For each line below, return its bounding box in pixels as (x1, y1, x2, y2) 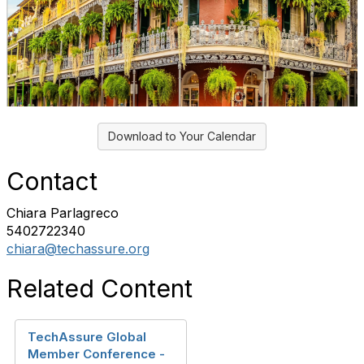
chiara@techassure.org (6, 240, 149, 257)
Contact (6, 167, 97, 196)
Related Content (6, 274, 193, 303)
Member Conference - (28, 346, 165, 362)
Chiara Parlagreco (6, 205, 119, 221)
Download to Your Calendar (108, 129, 256, 143)
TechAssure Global (28, 329, 146, 344)
